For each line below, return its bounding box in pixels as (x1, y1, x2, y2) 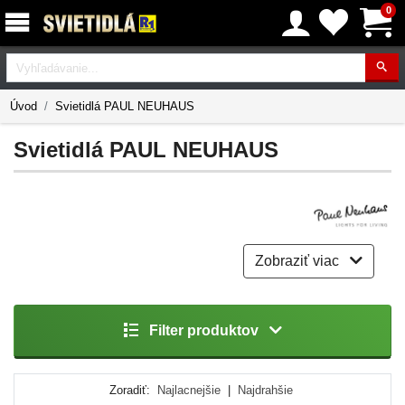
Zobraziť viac (254, 253, 343, 269)
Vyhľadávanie (6, 56, 95, 71)
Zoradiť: (108, 382, 150, 397)
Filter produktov (145, 322, 262, 338)
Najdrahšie (237, 382, 293, 397)
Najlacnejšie (156, 382, 221, 397)
